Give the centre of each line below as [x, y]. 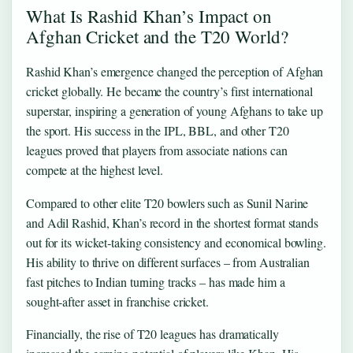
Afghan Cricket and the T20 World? [157, 36]
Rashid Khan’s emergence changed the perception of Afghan [175, 71]
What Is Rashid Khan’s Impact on [149, 15]
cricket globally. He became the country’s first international [169, 91]
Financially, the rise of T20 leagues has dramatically [152, 334]
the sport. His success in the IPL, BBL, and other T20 [158, 130]
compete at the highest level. [95, 169]
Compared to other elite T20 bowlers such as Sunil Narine [167, 203]
